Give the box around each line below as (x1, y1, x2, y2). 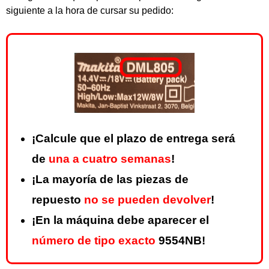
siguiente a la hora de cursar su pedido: (6, 5, 174, 16)
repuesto (32, 193, 84, 207)
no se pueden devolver (84, 193, 211, 207)
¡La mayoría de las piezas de (32, 173, 189, 186)
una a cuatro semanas (49, 153, 171, 166)
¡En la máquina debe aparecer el (32, 214, 209, 227)
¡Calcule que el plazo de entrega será (32, 132, 235, 145)
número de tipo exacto (32, 234, 156, 247)
